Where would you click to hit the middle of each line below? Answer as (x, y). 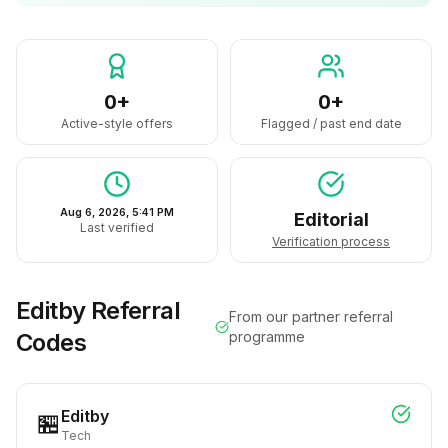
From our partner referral (310, 316)
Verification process (331, 241)
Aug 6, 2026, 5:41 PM (117, 212)
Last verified (117, 227)
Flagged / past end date (331, 123)
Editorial (331, 219)
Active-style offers (117, 123)
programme (266, 336)
